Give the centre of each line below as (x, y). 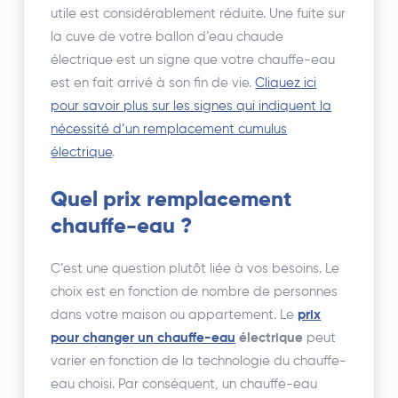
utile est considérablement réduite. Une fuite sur (199, 13)
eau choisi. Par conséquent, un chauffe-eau (184, 384)
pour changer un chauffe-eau (143, 338)
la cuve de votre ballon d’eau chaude (167, 36)
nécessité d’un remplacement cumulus (169, 129)
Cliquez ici (286, 83)
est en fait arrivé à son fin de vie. (153, 83)
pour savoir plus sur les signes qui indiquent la (191, 106)
